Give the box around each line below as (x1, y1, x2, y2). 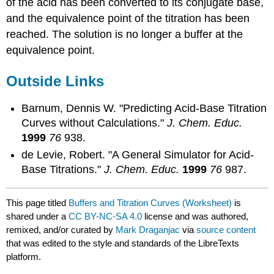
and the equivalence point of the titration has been (6, 12, 250, 25)
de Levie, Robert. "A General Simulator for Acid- (21, 149, 254, 161)
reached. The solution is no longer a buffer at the (6, 28, 243, 41)
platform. (6, 251, 42, 262)
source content (196, 224, 256, 235)
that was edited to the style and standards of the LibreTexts (6, 237, 240, 248)
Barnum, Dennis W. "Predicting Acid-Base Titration (21, 102, 267, 115)
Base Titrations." (21, 163, 105, 176)
